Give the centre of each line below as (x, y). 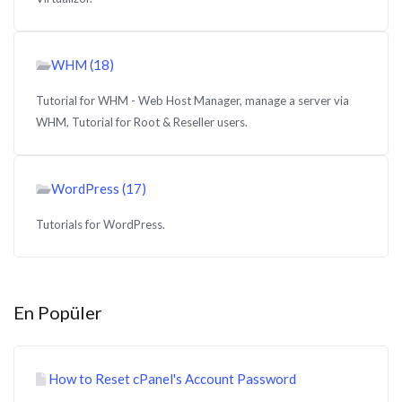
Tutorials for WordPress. (100, 224)
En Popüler (58, 312)
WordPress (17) (99, 188)
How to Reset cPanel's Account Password (171, 379)
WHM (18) (83, 65)
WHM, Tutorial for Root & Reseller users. (142, 122)
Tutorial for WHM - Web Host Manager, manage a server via (192, 100)
